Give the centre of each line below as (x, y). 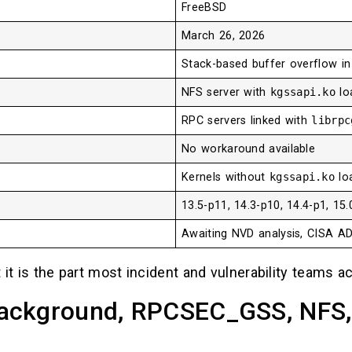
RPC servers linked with (247, 121)
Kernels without (225, 178)
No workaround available (249, 149)
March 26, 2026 (224, 36)
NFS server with (226, 93)
